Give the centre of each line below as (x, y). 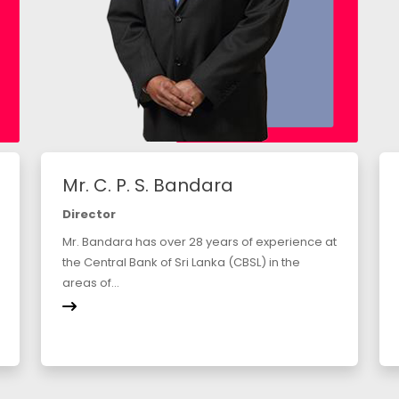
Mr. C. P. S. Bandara (148, 186)
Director (89, 215)
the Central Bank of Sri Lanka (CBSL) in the (181, 263)
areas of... (91, 283)
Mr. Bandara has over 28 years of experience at (199, 242)
